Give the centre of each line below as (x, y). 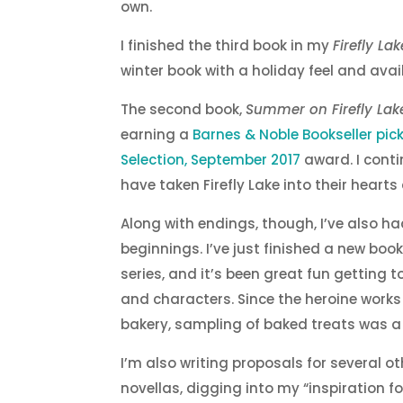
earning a (157, 135)
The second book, (184, 110)
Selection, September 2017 (211, 160)
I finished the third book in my (227, 46)
